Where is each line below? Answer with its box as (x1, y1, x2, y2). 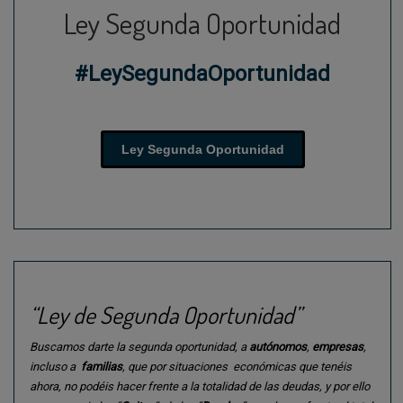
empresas (312, 339, 363, 354)
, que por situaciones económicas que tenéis (122, 359, 352, 373)
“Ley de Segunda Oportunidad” (30, 299, 301, 329)
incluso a (30, 359, 81, 373)
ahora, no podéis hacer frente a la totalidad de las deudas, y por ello (30, 379, 370, 393)
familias (81, 359, 122, 373)
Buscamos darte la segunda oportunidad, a (30, 339, 249, 354)
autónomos (249, 339, 307, 354)
